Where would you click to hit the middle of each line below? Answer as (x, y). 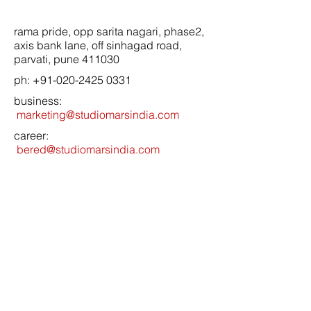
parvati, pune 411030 (67, 59)
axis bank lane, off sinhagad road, (98, 45)
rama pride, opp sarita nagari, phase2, (109, 31)
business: (42, 101)
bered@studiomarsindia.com (88, 149)
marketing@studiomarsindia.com (98, 115)
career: (41, 135)
